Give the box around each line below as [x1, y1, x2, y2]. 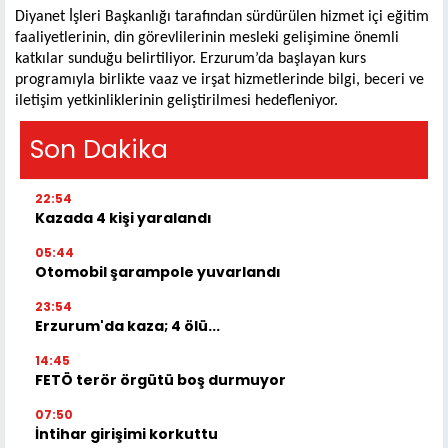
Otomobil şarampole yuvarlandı [35, 261, 281, 282]
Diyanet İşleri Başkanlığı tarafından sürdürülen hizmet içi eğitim [15, 8, 429, 25]
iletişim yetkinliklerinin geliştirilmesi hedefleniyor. [15, 92, 338, 109]
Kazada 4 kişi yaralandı [35, 207, 212, 228]
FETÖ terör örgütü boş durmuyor [35, 369, 286, 390]
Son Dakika [30, 131, 168, 167]
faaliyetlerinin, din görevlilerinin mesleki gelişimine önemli [15, 29, 399, 46]
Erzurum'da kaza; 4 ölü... [35, 315, 220, 336]
